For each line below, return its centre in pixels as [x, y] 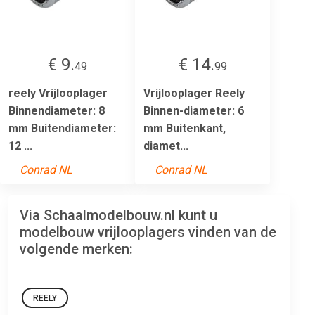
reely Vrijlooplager [58, 93]
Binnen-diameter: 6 [194, 110]
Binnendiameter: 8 [57, 110]
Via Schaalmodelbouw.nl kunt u [118, 215]
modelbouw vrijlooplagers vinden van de [148, 232]
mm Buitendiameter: [62, 128]
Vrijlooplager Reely [194, 93]
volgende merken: [76, 249]
